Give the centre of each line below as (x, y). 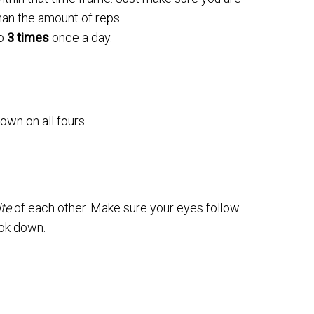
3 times (28, 38)
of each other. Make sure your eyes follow (125, 208)
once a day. (81, 38)
